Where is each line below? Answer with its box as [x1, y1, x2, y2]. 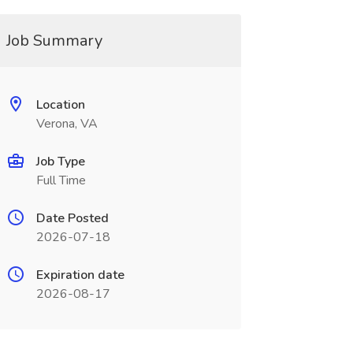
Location [35, 96, 85, 113]
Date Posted [35, 210, 109, 227]
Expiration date [35, 266, 124, 284]
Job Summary [6, 30, 102, 51]
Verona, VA [35, 115, 98, 132]
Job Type [35, 153, 85, 170]
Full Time [35, 172, 86, 189]
